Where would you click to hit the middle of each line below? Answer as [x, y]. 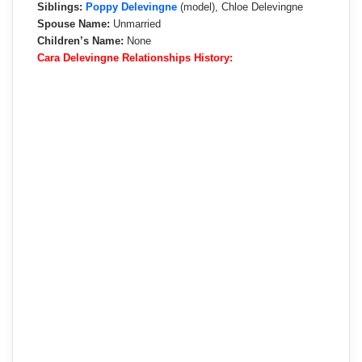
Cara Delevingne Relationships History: [135, 58]
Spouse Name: [74, 24]
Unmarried [135, 24]
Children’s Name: [80, 41]
